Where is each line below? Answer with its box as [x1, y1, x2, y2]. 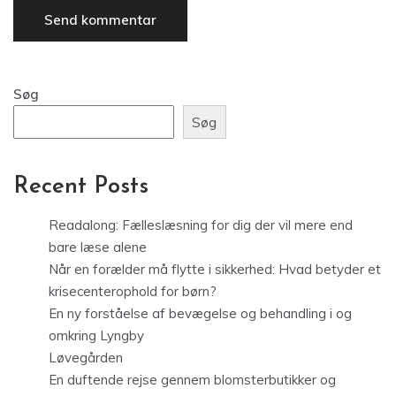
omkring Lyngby [49, 327, 144, 345]
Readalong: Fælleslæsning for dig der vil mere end [49, 217, 353, 234]
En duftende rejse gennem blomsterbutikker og [49, 371, 336, 389]
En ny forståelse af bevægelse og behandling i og [49, 305, 352, 323]
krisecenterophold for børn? [49, 283, 217, 301]
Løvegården [49, 349, 123, 367]
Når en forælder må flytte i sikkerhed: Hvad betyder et [49, 261, 381, 278]
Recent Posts [13, 175, 148, 200]
